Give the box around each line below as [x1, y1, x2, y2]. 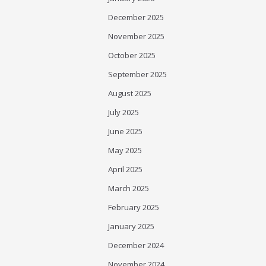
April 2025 [108, 164, 142, 175]
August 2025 [108, 88, 151, 99]
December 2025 [108, 12, 164, 23]
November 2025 [108, 31, 164, 42]
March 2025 [108, 183, 149, 194]
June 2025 [108, 126, 142, 137]
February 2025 [108, 202, 159, 213]
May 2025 [108, 145, 142, 156]
